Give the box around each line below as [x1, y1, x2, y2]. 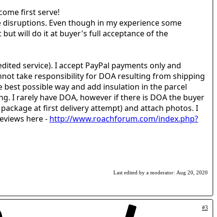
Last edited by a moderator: [113, 169, 176, 175]
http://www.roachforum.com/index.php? [49, 113, 198, 124]
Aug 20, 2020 [176, 169, 208, 175]
